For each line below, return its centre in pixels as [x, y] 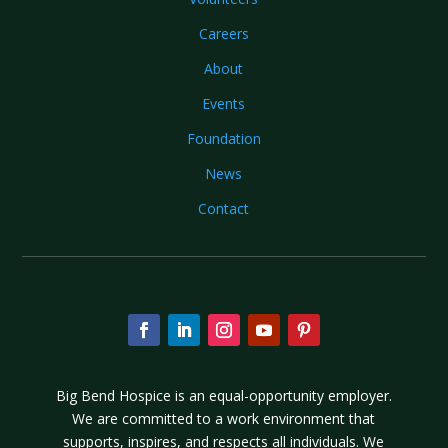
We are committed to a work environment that [224, 418]
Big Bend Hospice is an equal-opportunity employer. [223, 395]
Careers [223, 33]
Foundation [223, 138]
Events [224, 103]
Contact [224, 208]
